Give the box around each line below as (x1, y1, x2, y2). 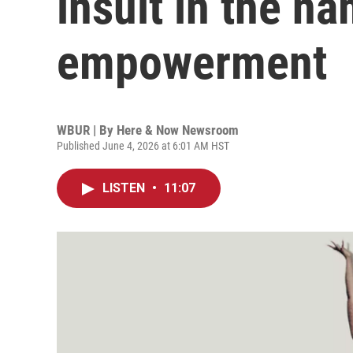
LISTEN (102, 180, 148, 195)
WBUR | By (57, 122, 117, 138)
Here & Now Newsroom (117, 122, 239, 138)
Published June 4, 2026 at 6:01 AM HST (57, 139, 229, 152)
